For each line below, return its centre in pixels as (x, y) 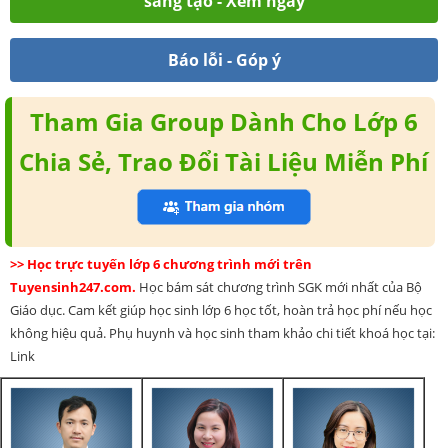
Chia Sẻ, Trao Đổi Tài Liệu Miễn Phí (224, 161)
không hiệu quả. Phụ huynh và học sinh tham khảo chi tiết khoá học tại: (222, 332)
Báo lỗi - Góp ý (224, 59)
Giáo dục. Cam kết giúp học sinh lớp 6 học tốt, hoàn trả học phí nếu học (221, 309)
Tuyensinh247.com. (74, 286)
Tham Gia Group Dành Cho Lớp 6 (223, 121)
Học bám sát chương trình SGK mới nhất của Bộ (280, 286)
